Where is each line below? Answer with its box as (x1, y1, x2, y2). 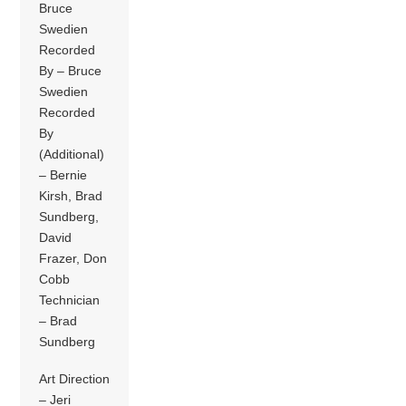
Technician (39, 292, 101, 307)
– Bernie (39, 167, 88, 182)
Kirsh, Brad (39, 188, 103, 203)
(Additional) (39, 146, 105, 161)
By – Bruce (39, 63, 102, 78)
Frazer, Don (39, 250, 108, 266)
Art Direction (39, 372, 111, 387)
